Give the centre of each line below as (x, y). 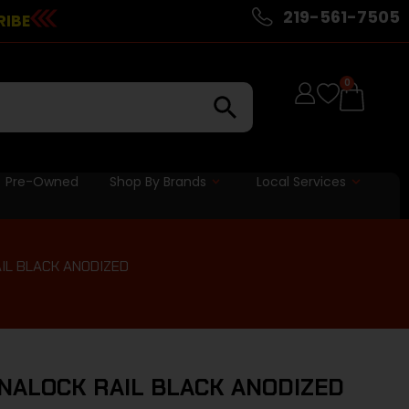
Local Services (302, 181)
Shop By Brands (157, 181)
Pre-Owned (42, 181)
